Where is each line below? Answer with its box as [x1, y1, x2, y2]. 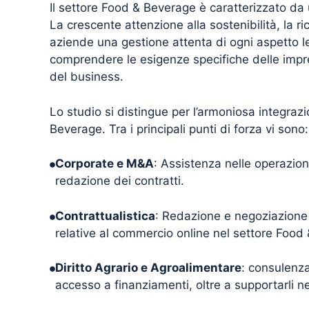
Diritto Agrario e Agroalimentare [55, 261, 241, 275]
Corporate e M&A [55, 157, 154, 171]
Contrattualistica [55, 208, 155, 223]
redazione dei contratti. [55, 174, 184, 188]
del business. [50, 70, 123, 84]
